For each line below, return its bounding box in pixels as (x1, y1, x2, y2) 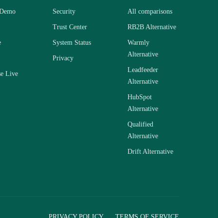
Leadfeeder (127, 66, 158, 73)
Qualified (127, 121, 153, 128)
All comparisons (127, 8, 172, 15)
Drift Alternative (127, 148, 173, 155)
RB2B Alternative (127, 23, 176, 31)
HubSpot (127, 93, 152, 101)
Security (53, 8, 75, 15)
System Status (53, 39, 91, 46)
